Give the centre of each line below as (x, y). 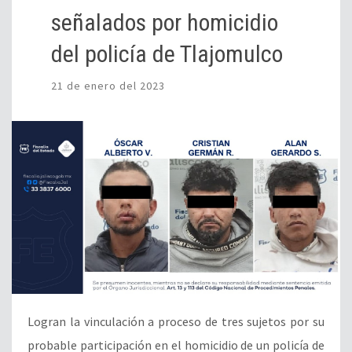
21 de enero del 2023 (108, 85)
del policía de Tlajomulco (167, 53)
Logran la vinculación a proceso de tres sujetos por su (176, 321)
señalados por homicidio (165, 22)
